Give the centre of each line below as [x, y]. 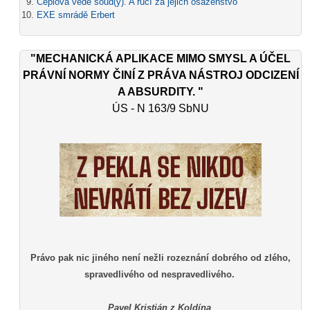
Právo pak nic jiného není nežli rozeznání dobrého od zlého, [161, 257]
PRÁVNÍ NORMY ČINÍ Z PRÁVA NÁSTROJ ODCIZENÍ [161, 75]
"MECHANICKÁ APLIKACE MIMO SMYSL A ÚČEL [161, 58]
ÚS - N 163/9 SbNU [161, 108]
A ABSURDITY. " [161, 91]
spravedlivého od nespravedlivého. [161, 274]
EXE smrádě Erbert [76, 15]
